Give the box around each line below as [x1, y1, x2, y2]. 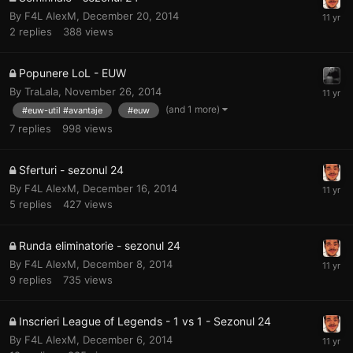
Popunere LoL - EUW [19, 65, 126, 80]
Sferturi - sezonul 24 [19, 162, 124, 176]
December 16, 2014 [83, 181, 177, 195]
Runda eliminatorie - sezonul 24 [19, 238, 180, 252]
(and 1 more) [165, 102, 222, 115]
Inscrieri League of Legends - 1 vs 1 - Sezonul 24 [19, 314, 271, 328]
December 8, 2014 [83, 257, 173, 270]
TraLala [24, 84, 58, 98]
